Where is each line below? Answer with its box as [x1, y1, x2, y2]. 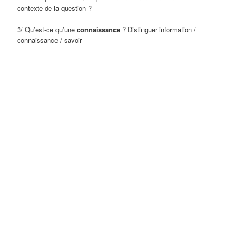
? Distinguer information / [120, 24, 196, 35]
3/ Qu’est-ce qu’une [17, 24, 77, 35]
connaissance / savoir [17, 35, 82, 45]
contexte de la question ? [17, 3, 92, 13]
